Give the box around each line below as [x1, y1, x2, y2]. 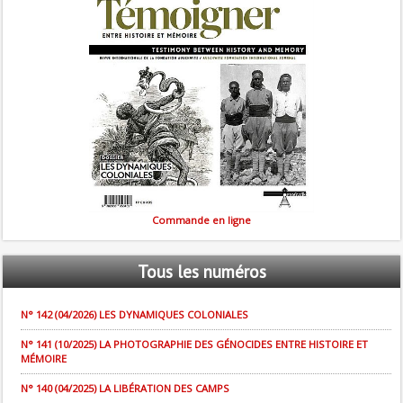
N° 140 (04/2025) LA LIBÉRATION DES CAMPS [21, 381, 229, 396]
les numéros [176, 261, 266, 283]
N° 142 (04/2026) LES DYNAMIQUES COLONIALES [21, 308, 248, 322]
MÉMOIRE [21, 352, 67, 366]
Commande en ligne [152, 213, 251, 228]
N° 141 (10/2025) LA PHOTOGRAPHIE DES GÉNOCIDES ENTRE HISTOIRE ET [21, 337, 368, 352]
